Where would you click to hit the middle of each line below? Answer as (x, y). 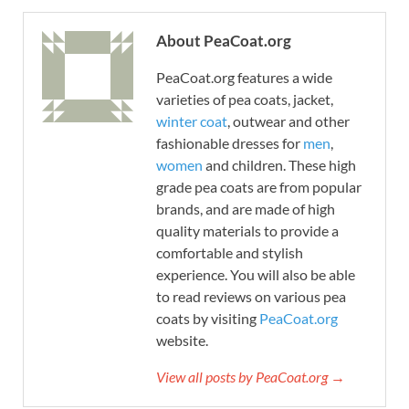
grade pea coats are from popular (259, 187)
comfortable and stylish (230, 253)
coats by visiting (208, 319)
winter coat (192, 121)
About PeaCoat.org (224, 41)
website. (182, 341)
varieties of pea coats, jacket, (245, 100)
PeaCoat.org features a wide (244, 78)
